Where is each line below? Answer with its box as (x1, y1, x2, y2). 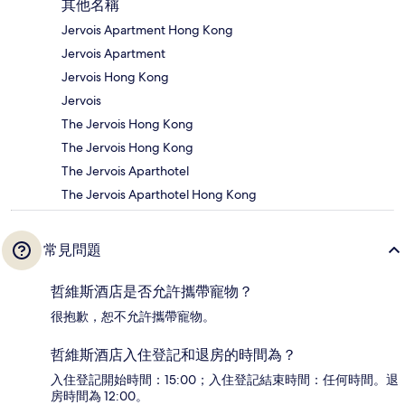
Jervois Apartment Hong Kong (61, 22, 233, 39)
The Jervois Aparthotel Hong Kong (61, 186, 257, 203)
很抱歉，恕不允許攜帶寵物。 (51, 308, 215, 325)
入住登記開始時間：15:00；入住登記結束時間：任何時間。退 (51, 372, 399, 389)
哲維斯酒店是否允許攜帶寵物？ (51, 283, 253, 301)
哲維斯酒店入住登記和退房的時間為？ (51, 346, 297, 364)
